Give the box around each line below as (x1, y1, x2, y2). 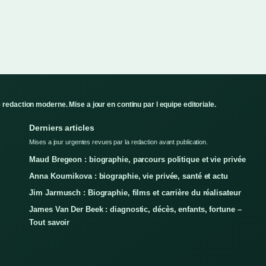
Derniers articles (29, 112, 94, 122)
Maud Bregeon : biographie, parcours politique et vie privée (29, 144, 246, 153)
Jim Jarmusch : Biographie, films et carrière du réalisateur (29, 178, 241, 186)
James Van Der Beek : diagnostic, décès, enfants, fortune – (29, 194, 242, 203)
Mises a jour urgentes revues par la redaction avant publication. (29, 128, 208, 135)
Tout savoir (29, 207, 70, 216)
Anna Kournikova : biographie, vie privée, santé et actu (29, 161, 228, 170)
